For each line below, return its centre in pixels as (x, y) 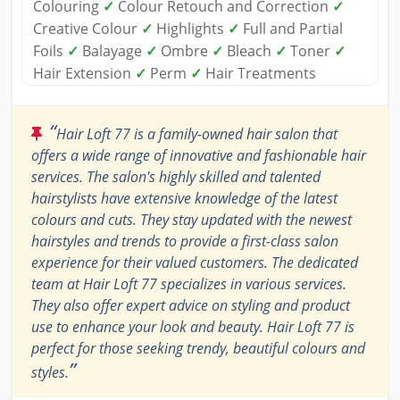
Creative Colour (87, 29)
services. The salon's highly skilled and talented (176, 177)
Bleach (249, 51)
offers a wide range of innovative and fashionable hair (199, 156)
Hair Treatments (259, 74)
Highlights (190, 29)
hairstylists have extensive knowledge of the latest (184, 199)
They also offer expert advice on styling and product (191, 306)
